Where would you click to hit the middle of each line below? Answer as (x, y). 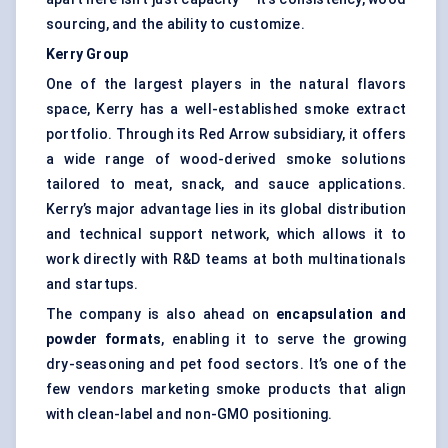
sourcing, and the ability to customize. (175, 24)
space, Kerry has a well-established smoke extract (226, 109)
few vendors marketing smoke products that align (226, 389)
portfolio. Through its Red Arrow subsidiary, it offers (226, 134)
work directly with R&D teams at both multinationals (226, 259)
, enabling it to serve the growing (283, 339)
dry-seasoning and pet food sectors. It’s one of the (226, 364)
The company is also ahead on (161, 314)
